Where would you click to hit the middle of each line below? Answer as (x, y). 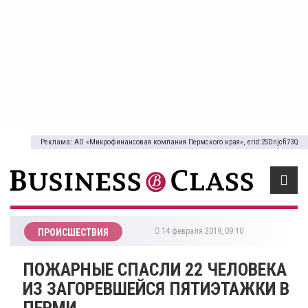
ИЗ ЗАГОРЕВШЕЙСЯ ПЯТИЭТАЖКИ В (156, 288)
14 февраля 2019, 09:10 (203, 231)
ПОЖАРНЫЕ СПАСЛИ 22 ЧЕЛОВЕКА (155, 269)
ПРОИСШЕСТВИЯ (73, 232)
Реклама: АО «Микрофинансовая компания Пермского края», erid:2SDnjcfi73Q (169, 142)
